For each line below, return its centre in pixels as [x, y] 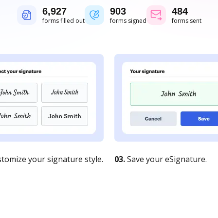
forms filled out [63, 21]
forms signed [128, 21]
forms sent [186, 21]
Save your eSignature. [166, 159]
